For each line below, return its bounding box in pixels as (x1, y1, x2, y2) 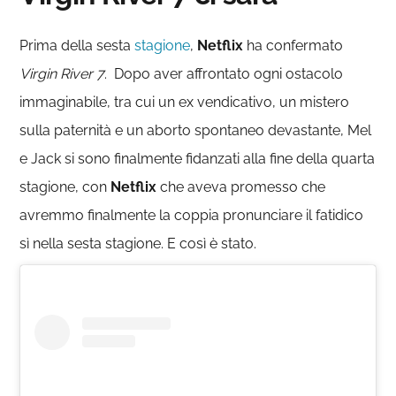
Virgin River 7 (19, 65, 105, 82)
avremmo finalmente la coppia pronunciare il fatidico (19, 206, 364, 224)
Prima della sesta (19, 36, 135, 54)
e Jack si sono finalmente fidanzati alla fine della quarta (19, 149, 376, 167)
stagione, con (19, 178, 111, 195)
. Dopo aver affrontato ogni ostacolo (104, 65, 344, 82)
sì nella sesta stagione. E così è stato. (19, 234, 257, 252)
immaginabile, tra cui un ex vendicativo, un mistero (19, 93, 350, 110)
